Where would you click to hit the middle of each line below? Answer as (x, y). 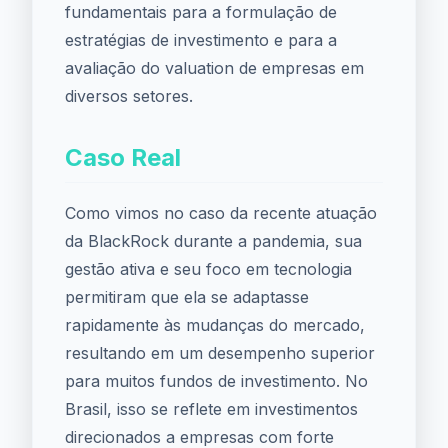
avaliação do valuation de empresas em (214, 68)
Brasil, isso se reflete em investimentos (211, 409)
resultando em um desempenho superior (220, 353)
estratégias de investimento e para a (201, 40)
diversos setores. (129, 96)
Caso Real (123, 157)
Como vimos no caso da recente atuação (221, 213)
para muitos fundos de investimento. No (216, 381)
